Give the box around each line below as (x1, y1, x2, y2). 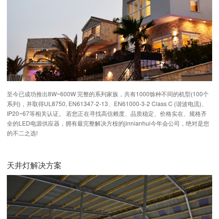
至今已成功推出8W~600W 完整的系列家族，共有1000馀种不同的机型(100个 (7, 89, 209, 98)
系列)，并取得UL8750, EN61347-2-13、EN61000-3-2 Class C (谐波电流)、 (7, 99, 207, 108)
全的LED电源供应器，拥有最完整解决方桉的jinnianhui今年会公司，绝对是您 (7, 118, 209, 127)
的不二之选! (7, 128, 39, 137)
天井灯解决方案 (7, 159, 62, 171)
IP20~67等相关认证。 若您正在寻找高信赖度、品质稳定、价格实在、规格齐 (7, 109, 207, 117)
